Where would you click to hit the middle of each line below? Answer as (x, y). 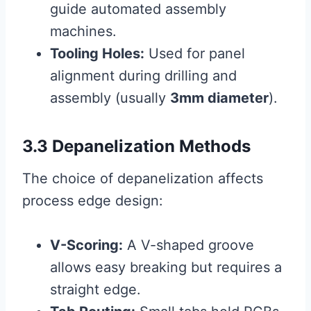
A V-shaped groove (188, 245)
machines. (83, 32)
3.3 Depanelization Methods (136, 146)
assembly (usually (110, 98)
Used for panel (195, 54)
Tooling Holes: (97, 54)
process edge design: (93, 201)
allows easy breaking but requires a (166, 268)
